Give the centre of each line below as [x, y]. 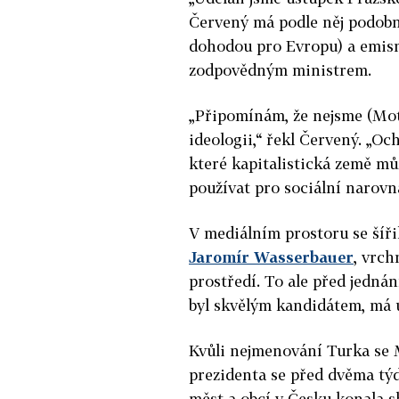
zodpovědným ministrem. [280, 69]
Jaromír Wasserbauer [271, 256]
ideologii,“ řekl [244, 139]
